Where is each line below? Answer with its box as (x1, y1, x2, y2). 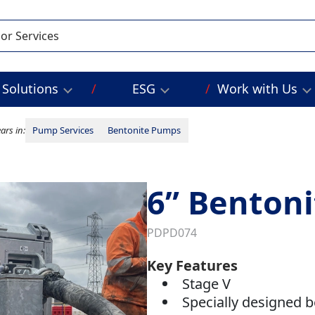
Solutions (2, 80, 59, 98)
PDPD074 (146, 225, 197, 241)
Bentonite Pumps (108, 124, 181, 137)
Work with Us (217, 80, 297, 98)
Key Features (146, 256, 238, 276)
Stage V (182, 274, 231, 294)
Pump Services (32, 124, 94, 137)
